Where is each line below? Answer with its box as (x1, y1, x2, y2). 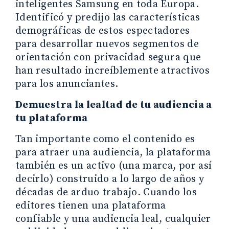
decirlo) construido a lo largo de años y (15, 172, 204, 186)
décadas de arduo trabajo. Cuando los (15, 186, 197, 199)
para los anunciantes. (15, 77, 119, 90)
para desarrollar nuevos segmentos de (15, 37, 199, 51)
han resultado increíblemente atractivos (15, 64, 210, 77)
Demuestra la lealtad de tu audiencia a (15, 98, 212, 111)
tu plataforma (15, 111, 88, 125)
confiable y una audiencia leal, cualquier (15, 212, 211, 225)
